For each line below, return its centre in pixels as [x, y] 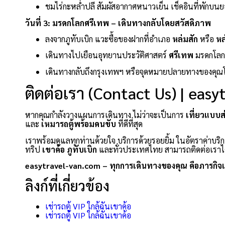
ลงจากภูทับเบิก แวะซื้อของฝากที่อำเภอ [109, 39]
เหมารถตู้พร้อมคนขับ [79, 124]
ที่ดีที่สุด [129, 124]
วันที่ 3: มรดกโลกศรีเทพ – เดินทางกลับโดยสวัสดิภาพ [118, 23]
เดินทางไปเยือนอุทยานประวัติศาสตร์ [107, 55]
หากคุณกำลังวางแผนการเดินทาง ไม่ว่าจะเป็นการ [105, 115]
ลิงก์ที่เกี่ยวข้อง [67, 186]
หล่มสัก [185, 39]
